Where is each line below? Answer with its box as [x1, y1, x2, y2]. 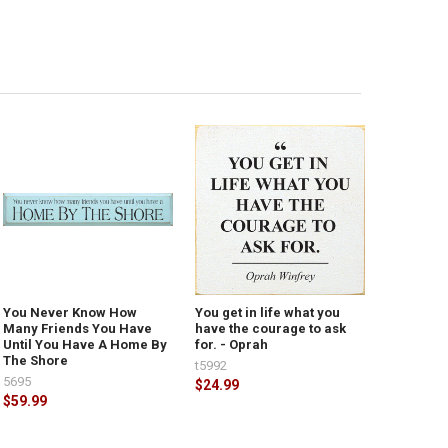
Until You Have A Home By [3, 336, 168, 352]
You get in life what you [195, 304, 341, 320]
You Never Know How [3, 304, 138, 320]
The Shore [3, 352, 69, 368]
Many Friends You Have [3, 320, 153, 336]
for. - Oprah [195, 336, 269, 352]
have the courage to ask [195, 320, 347, 336]
